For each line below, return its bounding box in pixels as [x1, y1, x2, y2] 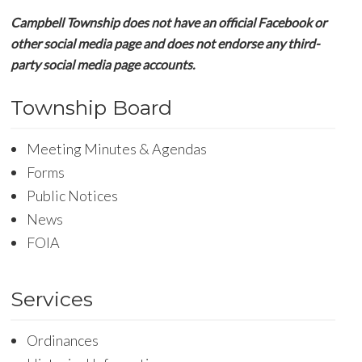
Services [11, 287, 94, 311]
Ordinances [27, 331, 99, 349]
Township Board [11, 95, 173, 120]
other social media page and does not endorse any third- [11, 36, 321, 51]
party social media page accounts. [11, 57, 196, 72]
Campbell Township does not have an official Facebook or [11, 15, 327, 30]
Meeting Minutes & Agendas [27, 140, 208, 158]
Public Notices [27, 187, 119, 204]
